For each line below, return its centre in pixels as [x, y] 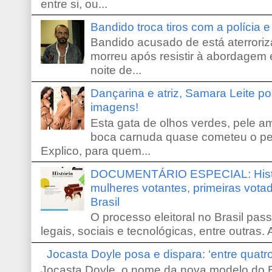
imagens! [115, 107]
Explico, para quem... [96, 151]
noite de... [116, 70]
